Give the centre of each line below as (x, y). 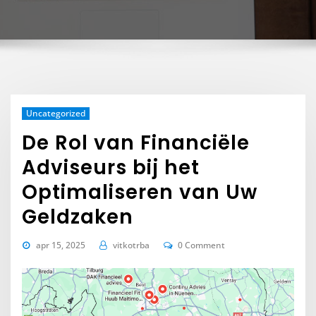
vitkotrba (131, 245)
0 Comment (202, 245)
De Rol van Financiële (136, 143)
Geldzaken (78, 217)
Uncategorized (55, 113)
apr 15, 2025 (60, 245)
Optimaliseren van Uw (140, 193)
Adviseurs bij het (111, 168)
